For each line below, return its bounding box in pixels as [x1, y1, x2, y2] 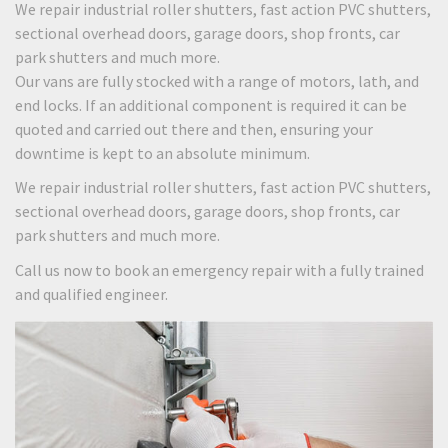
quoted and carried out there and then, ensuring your [15, 118, 373, 139]
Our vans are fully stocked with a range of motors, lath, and [15, 70, 419, 91]
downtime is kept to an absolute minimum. [15, 142, 310, 163]
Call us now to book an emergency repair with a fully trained [15, 259, 424, 280]
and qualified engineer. [15, 283, 168, 304]
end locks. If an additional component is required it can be [15, 94, 407, 115]
